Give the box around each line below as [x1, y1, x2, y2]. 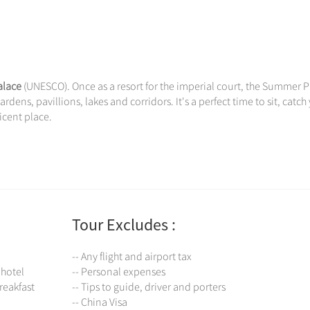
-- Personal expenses [72, 265, 165, 279]
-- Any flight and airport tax [72, 250, 192, 264]
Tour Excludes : [72, 214, 176, 235]
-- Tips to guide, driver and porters [72, 280, 226, 294]
